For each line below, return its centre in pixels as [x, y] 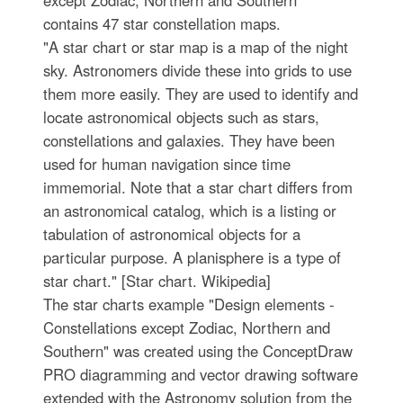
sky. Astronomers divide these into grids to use [197, 70]
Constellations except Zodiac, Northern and [186, 327]
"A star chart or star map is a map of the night [195, 47]
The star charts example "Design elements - [188, 304]
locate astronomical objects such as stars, [181, 117]
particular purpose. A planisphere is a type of [192, 257]
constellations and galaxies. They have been [188, 140]
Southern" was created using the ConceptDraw [197, 351]
